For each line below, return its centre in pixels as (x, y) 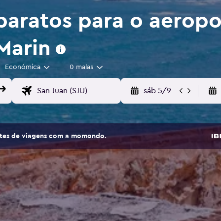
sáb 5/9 (157, 91)
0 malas (81, 67)
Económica (22, 67)
